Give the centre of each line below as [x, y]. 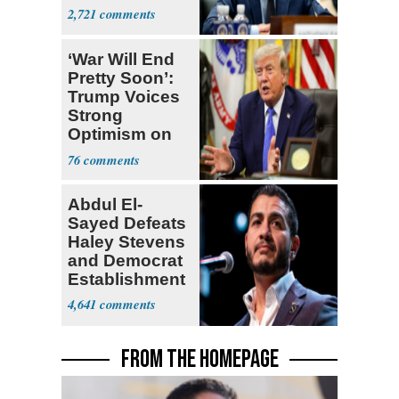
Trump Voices [124, 96]
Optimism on [120, 134]
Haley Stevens [126, 242]
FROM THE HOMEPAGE [199, 360]
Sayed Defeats [127, 224]
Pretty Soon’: [121, 77]
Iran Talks [107, 152]
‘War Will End [121, 59]
